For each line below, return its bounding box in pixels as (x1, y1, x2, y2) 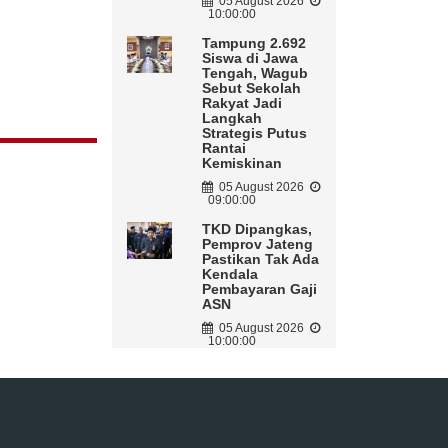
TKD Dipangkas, (201, 221, 312, 238)
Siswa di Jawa (201, 50, 298, 67)
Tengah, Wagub (201, 65, 308, 82)
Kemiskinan (201, 155, 282, 172)
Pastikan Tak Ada (201, 251, 319, 268)
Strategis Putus (201, 125, 307, 142)
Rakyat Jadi (201, 95, 282, 112)
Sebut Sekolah (201, 80, 301, 97)
